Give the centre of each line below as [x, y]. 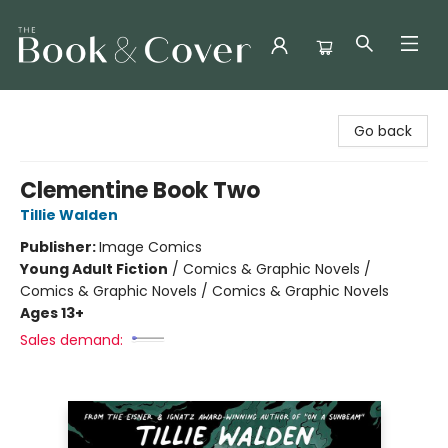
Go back [383, 131]
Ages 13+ [52, 313]
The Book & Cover [77, 109]
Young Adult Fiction [94, 269]
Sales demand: [71, 340]
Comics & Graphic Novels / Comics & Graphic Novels [204, 291]
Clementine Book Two [140, 190]
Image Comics [150, 247]
